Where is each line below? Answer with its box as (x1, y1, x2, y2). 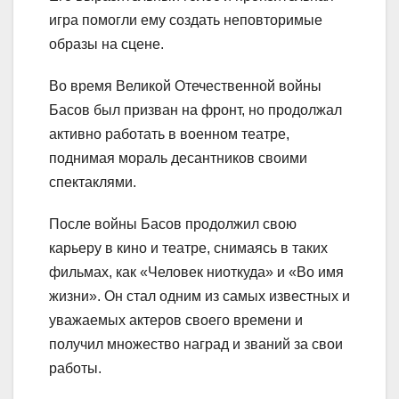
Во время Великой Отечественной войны (49, 77, 322, 94)
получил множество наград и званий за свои (49, 336, 343, 352)
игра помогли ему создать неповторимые (49, 12, 322, 28)
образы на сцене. (49, 36, 164, 52)
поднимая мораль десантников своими (49, 150, 307, 166)
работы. (49, 360, 102, 376)
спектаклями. (49, 174, 136, 190)
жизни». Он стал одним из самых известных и (49, 288, 350, 304)
